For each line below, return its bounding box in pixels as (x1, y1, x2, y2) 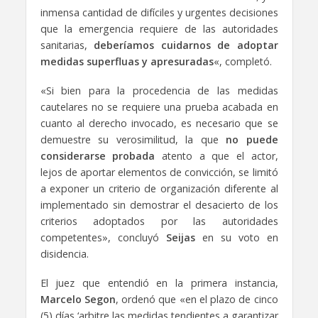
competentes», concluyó (40, 230, 166, 244)
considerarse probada (40, 148, 155, 163)
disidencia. (40, 246, 89, 261)
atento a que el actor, (155, 148, 278, 163)
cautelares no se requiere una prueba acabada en (40, 99, 278, 114)
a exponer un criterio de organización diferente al (40, 181, 278, 195)
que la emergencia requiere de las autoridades (40, 21, 278, 35)
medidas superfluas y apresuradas (40, 54, 214, 68)
